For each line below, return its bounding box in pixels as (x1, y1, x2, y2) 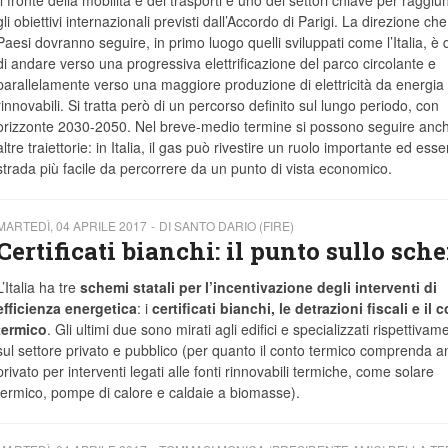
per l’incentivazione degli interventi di (178, 277, 437, 298)
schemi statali (79, 277, 175, 298)
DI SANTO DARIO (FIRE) (158, 217, 294, 235)
